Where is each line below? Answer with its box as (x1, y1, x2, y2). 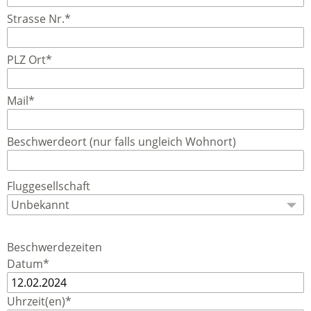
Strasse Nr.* (7, 11, 71, 26)
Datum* (7, 256, 49, 271)
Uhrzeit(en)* (7, 294, 72, 309)
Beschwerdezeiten (7, 239, 102, 255)
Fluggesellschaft (7, 178, 90, 194)
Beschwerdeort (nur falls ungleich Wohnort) (7, 134, 236, 149)
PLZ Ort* (7, 52, 52, 67)
